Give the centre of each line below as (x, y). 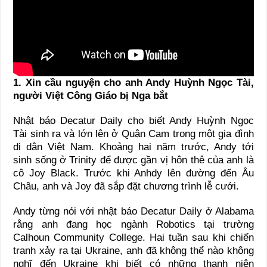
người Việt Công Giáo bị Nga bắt (91, 95)
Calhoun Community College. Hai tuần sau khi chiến (133, 237)
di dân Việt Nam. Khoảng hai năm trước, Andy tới (133, 147)
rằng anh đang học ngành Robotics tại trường (133, 224)
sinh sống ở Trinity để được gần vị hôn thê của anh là (133, 160)
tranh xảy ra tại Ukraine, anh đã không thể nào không (133, 250)
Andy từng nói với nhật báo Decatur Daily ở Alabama (133, 211)
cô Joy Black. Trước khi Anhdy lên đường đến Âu (133, 173)
